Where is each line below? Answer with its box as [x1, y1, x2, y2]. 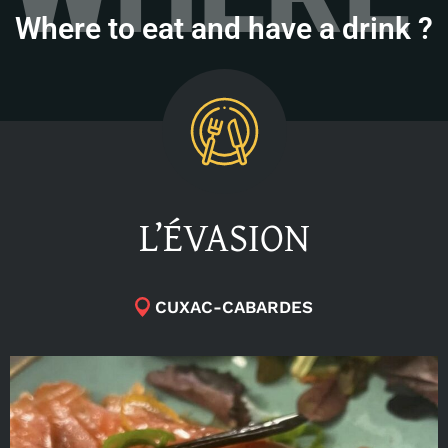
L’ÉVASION [138, 206, 310, 266]
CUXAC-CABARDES [155, 296, 313, 317]
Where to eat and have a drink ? [15, 10, 433, 46]
